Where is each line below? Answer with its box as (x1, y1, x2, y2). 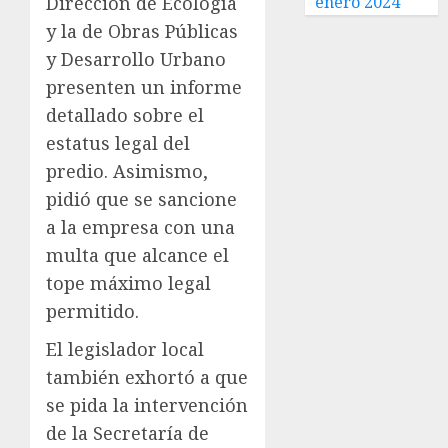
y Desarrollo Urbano (46, 47, 226, 71)
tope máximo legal (46, 271, 211, 295)
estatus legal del (46, 131, 190, 155)
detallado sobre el (46, 103, 204, 127)
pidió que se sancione (46, 187, 237, 211)
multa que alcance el (46, 243, 229, 267)
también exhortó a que (46, 365, 248, 389)
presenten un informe (46, 75, 242, 99)
